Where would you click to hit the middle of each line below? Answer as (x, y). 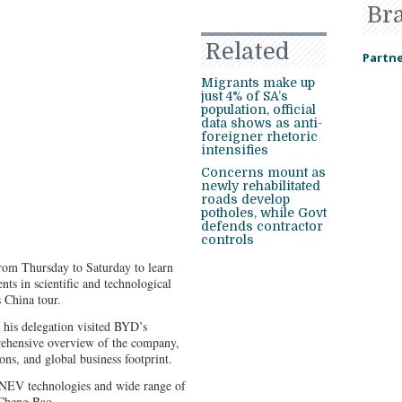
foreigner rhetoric (259, 136)
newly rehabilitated (261, 186)
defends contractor (262, 226)
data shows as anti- (262, 123)
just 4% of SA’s (245, 96)
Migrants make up (258, 83)
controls (227, 240)
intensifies (235, 150)
